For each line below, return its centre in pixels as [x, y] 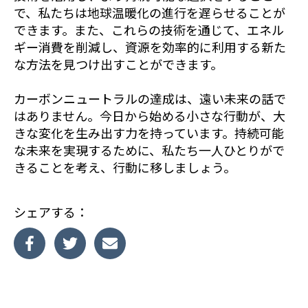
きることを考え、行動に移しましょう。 [125, 167]
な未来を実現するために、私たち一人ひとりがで [149, 150]
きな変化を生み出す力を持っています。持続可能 [149, 132]
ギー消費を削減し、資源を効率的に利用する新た [150, 46]
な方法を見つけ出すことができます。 [118, 64]
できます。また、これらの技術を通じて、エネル [149, 29]
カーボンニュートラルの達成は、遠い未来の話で [150, 98]
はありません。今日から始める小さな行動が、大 [150, 115]
